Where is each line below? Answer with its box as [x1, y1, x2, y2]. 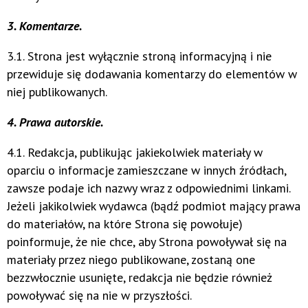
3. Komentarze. [7, 18, 82, 34]
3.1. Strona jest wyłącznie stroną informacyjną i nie [7, 48, 272, 65]
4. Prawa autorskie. [7, 114, 104, 131]
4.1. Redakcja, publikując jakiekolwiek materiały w [7, 144, 263, 161]
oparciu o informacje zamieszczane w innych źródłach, [7, 162, 286, 179]
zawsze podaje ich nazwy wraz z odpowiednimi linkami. [7, 180, 290, 197]
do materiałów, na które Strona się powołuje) [7, 216, 243, 232]
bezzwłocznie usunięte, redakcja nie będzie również [7, 269, 272, 286]
